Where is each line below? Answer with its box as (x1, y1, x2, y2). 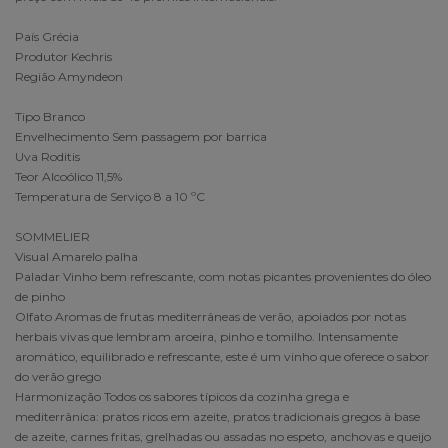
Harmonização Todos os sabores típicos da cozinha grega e (15, 388, 349, 404)
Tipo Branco (15, 108, 85, 124)
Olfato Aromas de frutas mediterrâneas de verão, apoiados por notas (15, 308, 406, 324)
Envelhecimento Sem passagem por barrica (15, 128, 267, 144)
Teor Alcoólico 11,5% (15, 168, 122, 184)
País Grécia (15, 28, 79, 44)
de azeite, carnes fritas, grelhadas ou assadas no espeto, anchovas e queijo (15, 428, 431, 444)
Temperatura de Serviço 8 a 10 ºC (15, 188, 205, 204)
